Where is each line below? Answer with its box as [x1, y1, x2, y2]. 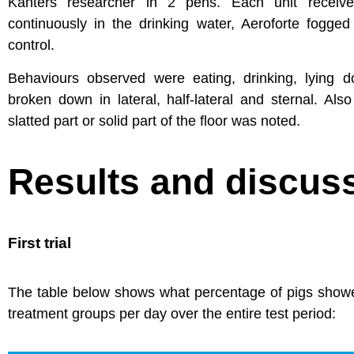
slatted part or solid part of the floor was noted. [8, 112, 300, 129]
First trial [8, 234, 71, 251]
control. [8, 37, 55, 54]
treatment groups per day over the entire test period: [8, 305, 336, 322]
